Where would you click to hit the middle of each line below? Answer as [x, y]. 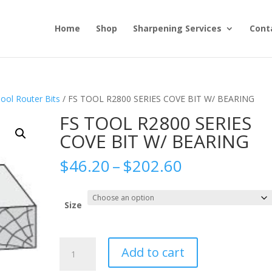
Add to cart [153, 252]
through [212, 207]
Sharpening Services [177, 28]
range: [205, 179]
